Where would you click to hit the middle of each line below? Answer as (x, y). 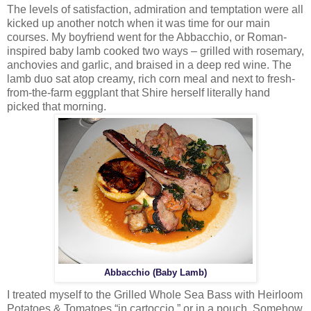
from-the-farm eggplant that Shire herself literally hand (138, 93)
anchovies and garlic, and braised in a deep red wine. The (149, 65)
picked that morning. (57, 107)
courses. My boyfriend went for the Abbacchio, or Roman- (147, 37)
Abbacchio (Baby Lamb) (155, 273)
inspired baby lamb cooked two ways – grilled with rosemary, (155, 51)
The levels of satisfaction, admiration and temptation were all (155, 10)
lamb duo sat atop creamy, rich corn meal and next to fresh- (151, 79)
